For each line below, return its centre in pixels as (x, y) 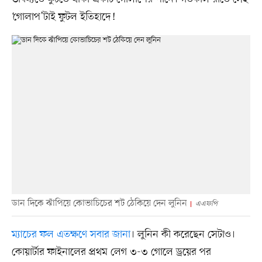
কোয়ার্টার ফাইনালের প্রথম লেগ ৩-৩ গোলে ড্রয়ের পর (111, 252)
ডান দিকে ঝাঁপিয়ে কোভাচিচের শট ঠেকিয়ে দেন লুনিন (99, 203)
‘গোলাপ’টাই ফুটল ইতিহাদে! (63, 17)
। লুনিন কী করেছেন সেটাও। (182, 234)
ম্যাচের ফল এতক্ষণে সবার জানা (71, 234)
